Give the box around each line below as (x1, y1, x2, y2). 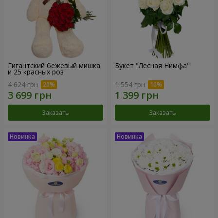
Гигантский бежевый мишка (8, 60, 100, 70)
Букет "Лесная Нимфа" (115, 60, 190, 70)
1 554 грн (115, 79, 145, 89)
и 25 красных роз (8, 67, 64, 76)
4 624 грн (8, 79, 38, 89)
